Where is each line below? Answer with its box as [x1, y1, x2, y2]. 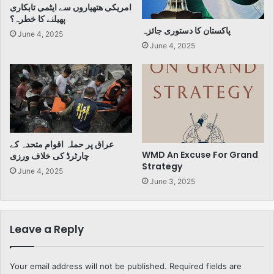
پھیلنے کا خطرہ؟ [10, 12, 65, 25]
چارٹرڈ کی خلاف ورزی [10, 149, 89, 162]
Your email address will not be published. [10, 261, 167, 272]
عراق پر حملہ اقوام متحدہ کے [10, 138, 114, 150]
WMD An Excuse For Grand [142, 149, 258, 161]
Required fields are [169, 261, 242, 272]
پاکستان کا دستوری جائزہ [142, 24, 231, 37]
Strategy [142, 160, 182, 173]
